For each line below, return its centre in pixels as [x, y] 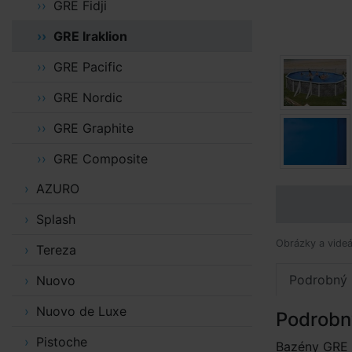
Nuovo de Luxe [81, 311]
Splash [55, 219]
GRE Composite [100, 159]
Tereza [56, 250]
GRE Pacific [88, 67]
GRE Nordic [88, 97]
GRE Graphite [93, 128]
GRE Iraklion [90, 36]
